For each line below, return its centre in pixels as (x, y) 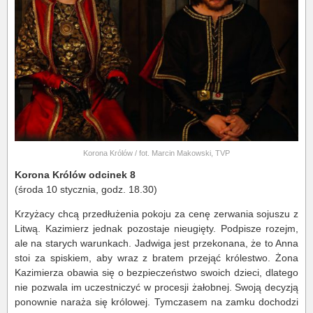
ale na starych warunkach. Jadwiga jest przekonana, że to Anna (156, 243)
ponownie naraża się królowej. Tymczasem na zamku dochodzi (156, 301)
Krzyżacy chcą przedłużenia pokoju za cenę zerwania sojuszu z (156, 213)
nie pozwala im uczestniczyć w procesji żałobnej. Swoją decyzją (156, 287)
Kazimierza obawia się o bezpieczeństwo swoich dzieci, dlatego (156, 272)
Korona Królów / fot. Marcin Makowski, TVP (156, 153)
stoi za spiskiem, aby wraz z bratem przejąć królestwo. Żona (156, 257)
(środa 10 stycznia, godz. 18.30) (86, 189)
